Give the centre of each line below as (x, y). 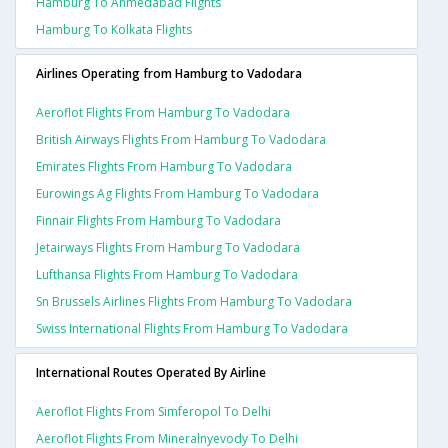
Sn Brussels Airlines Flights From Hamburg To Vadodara (194, 302)
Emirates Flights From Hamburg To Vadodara (164, 167)
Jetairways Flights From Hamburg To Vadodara (168, 248)
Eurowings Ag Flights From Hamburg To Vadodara (177, 194)
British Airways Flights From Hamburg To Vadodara (181, 140)
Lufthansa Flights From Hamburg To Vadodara (167, 275)
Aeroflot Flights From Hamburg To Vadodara (163, 113)
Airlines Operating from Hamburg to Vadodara (169, 74)
